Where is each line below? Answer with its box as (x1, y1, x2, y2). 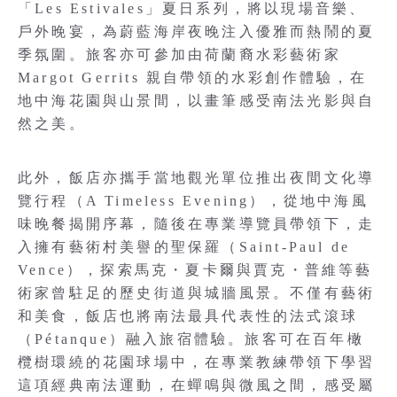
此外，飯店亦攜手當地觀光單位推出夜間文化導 (18, 169, 376, 185)
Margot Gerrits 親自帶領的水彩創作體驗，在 (18, 69, 368, 85)
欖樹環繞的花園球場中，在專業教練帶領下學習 (18, 354, 376, 370)
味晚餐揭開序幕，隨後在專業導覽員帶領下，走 (18, 215, 376, 231)
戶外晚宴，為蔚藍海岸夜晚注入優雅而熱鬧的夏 (18, 23, 376, 39)
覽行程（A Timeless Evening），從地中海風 (18, 192, 369, 208)
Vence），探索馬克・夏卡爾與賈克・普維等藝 (18, 261, 373, 277)
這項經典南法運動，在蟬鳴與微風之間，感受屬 (18, 377, 376, 393)
